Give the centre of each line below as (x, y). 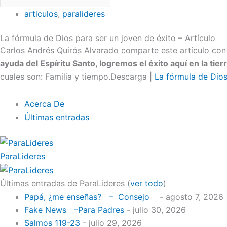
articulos (41, 13)
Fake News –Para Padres (74, 210)
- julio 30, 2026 (155, 210)
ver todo (147, 183)
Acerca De (44, 104)
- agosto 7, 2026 (190, 196)
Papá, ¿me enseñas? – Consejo (91, 196)
